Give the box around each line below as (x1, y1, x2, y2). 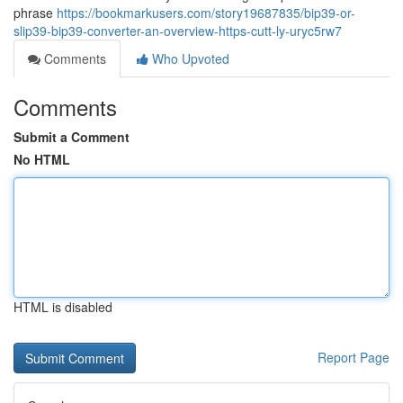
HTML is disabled (13, 298, 112, 316)
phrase (13, 4, 57, 22)
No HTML (13, 150, 70, 168)
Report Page (318, 348, 390, 366)
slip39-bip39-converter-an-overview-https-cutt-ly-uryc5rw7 (13, 22, 342, 40)
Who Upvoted (148, 49, 229, 67)
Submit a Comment (13, 128, 130, 146)
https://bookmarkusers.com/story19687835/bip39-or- (57, 4, 355, 22)
